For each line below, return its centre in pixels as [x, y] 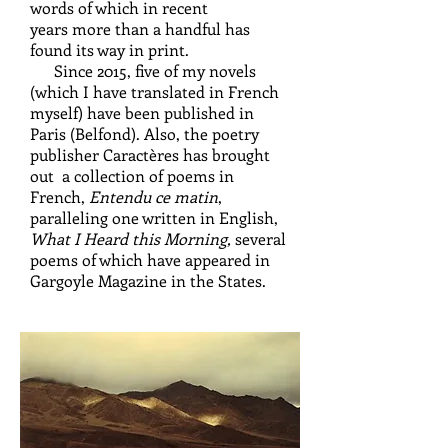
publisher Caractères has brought [150, 154]
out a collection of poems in [132, 175]
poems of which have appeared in [150, 259]
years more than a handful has [140, 28]
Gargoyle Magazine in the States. [148, 280]
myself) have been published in [142, 112]
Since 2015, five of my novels [143, 70]
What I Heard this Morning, [132, 238]
